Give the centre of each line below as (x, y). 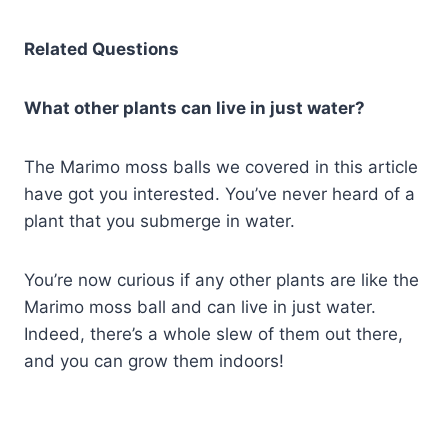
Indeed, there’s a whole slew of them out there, (213, 334)
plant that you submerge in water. (159, 221)
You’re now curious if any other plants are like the (221, 280)
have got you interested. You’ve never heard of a (219, 194)
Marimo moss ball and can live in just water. (200, 307)
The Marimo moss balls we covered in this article (221, 167)
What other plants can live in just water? (194, 108)
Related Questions (101, 49)
